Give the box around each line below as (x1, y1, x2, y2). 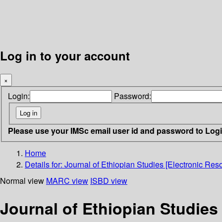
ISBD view (90, 174, 127, 186)
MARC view (46, 174, 88, 186)
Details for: (25, 158, 64, 170)
